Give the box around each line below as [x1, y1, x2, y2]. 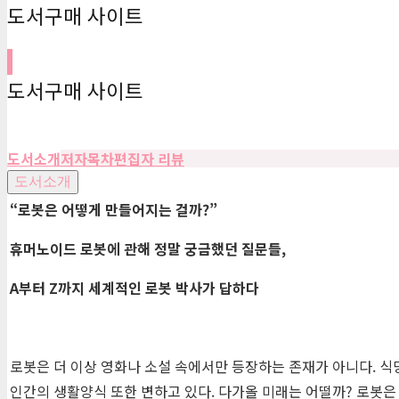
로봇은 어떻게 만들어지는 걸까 [18, 199, 202, 221]
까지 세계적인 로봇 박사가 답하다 [58, 277, 259, 299]
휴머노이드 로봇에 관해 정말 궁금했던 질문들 [10, 238, 281, 260]
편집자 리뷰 [114, 148, 184, 170]
